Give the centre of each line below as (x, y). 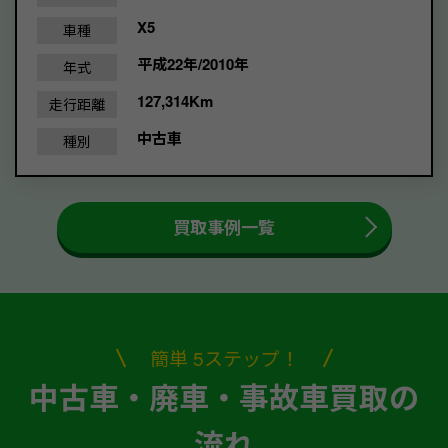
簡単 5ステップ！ (224, 357)
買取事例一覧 (224, 226)
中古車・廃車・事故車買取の (224, 396)
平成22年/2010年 (193, 63)
